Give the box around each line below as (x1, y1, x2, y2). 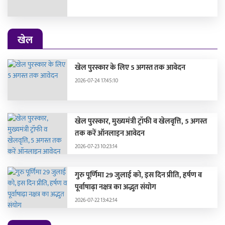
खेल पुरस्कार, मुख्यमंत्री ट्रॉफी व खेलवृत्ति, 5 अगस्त (75, 115, 207, 128)
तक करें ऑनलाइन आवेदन (75, 127, 145, 140)
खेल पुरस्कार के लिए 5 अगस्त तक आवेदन (75, 61, 186, 74)
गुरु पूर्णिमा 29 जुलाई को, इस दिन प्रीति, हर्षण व (75, 168, 202, 181)
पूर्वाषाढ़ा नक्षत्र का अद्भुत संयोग (75, 180, 157, 193)
